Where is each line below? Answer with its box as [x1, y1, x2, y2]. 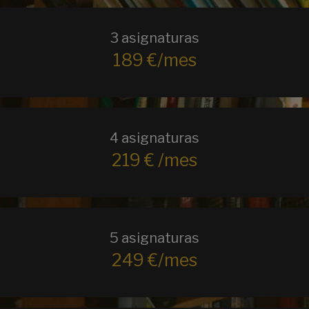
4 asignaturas [110, 130, 199, 146]
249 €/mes [112, 250, 197, 270]
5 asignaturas [110, 230, 199, 246]
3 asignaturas [110, 30, 199, 46]
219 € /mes [112, 150, 197, 170]
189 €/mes [112, 50, 197, 70]
